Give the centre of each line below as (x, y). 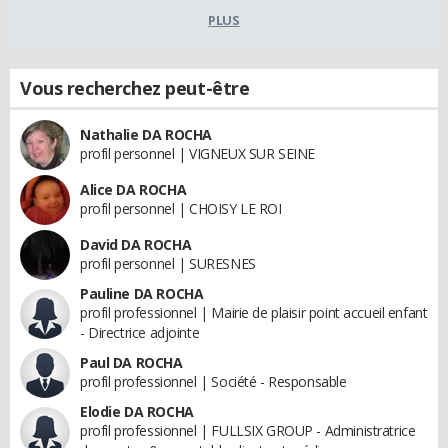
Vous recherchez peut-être (135, 88)
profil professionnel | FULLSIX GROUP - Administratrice (248, 431)
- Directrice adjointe (140, 333)
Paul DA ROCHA (131, 363)
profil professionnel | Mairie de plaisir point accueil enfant (254, 313)
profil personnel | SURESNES (168, 264)
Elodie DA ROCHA (137, 412)
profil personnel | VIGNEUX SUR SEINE (197, 154)
